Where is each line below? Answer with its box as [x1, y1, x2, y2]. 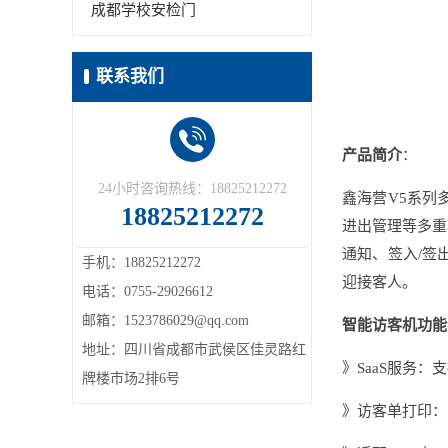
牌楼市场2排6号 [82, 371, 180, 386]
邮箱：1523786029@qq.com [82, 313, 249, 328]
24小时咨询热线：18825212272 [97, 181, 287, 196]
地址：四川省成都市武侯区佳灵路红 [82, 342, 306, 357]
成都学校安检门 [91, 2, 196, 18]
